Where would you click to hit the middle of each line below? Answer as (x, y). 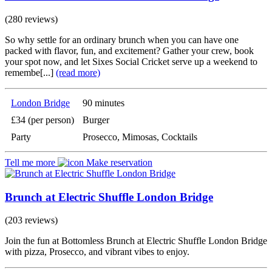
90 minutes (104, 103)
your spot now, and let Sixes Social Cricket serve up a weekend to (131, 61)
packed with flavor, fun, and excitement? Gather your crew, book (129, 50)
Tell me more (31, 162)
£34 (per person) (42, 120)
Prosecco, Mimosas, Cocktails (140, 137)
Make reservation (118, 162)
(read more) (78, 72)
